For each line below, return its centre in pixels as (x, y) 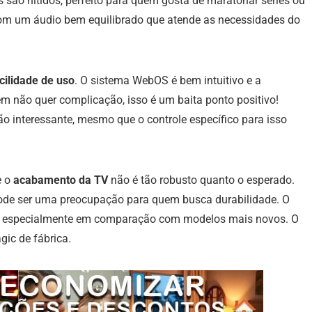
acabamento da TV (61, 180)
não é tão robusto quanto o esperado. (201, 180)
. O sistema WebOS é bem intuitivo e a (168, 81)
